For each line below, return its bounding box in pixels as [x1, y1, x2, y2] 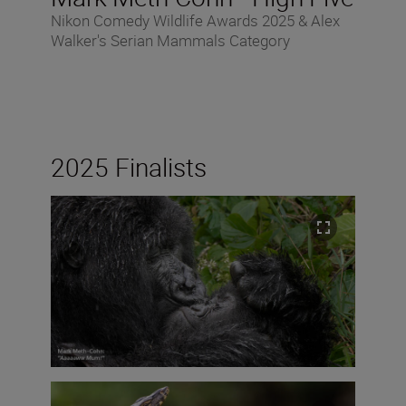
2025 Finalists [51, 150, 207, 185]
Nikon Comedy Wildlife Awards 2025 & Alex [51, 10, 340, 32]
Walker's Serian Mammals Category [51, 30, 290, 52]
